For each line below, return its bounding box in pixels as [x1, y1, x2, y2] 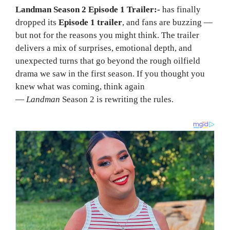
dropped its [15, 17, 59, 27]
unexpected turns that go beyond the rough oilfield [15, 55, 200, 66]
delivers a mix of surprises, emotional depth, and [15, 43, 192, 53]
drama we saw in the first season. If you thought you [15, 68, 205, 79]
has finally [160, 4, 201, 14]
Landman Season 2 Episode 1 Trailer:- [15, 4, 160, 14]
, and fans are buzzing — [122, 17, 213, 27]
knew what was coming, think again [15, 81, 145, 91]
